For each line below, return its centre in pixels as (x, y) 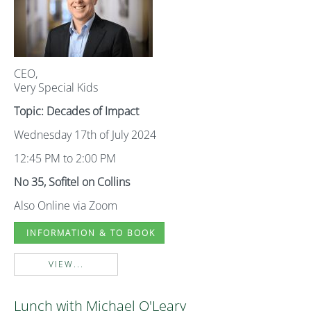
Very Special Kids (56, 87)
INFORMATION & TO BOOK (89, 233)
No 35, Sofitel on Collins (72, 182)
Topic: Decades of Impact (76, 111)
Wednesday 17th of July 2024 (85, 135)
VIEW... (66, 264)
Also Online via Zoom (66, 205)
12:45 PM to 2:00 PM (65, 158)
